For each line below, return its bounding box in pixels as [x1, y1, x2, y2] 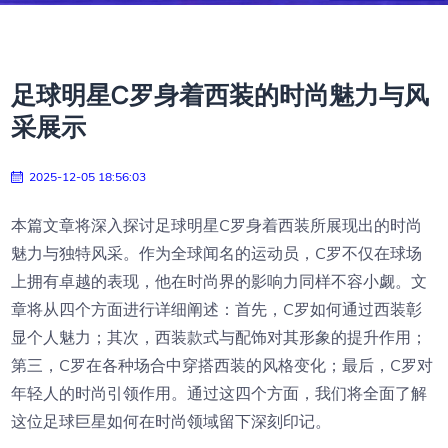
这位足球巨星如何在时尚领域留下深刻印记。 [11, 411, 332, 431]
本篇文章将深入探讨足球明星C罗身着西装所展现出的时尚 [11, 215, 423, 235]
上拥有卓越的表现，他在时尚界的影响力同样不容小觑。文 [11, 271, 428, 291]
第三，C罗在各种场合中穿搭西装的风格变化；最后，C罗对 [11, 355, 434, 375]
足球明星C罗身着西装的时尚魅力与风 [11, 77, 430, 112]
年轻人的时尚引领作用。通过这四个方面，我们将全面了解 [11, 383, 428, 403]
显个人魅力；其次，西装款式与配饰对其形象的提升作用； [11, 327, 428, 347]
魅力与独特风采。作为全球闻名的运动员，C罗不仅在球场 [11, 243, 423, 263]
